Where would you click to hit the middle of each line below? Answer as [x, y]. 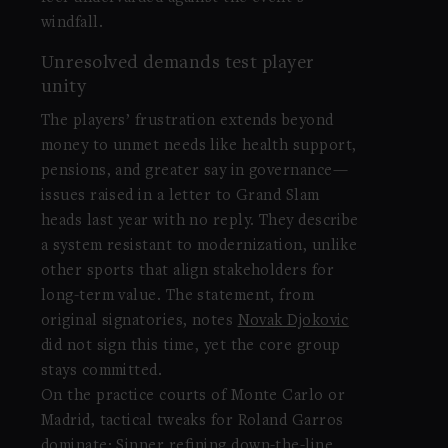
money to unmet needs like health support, [198, 146]
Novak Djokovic [293, 321]
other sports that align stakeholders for [187, 271]
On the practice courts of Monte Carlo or [192, 396]
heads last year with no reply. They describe [199, 221]
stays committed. [101, 371]
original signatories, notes [139, 321]
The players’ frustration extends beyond [187, 121]
